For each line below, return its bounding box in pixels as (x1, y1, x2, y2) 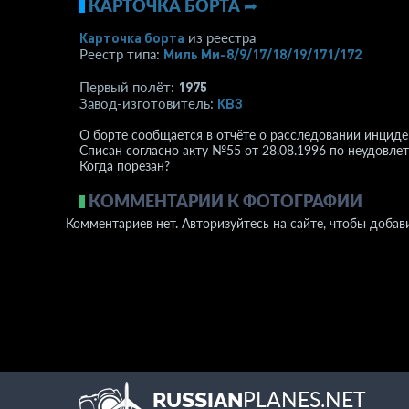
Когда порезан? (79, 158, 170, 173)
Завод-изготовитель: (79, 95, 217, 111)
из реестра (184, 29, 256, 46)
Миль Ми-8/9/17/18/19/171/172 (163, 45, 362, 63)
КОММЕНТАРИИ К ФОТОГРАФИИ (89, 191, 362, 211)
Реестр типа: (79, 46, 163, 62)
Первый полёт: (79, 79, 178, 95)
